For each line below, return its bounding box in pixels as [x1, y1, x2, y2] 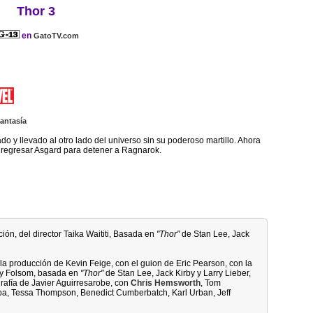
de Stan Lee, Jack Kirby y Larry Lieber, [103, 268, 251, 278]
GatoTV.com [34, 31, 79, 40]
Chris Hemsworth [131, 278, 201, 288]
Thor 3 [17, 4, 55, 19]
